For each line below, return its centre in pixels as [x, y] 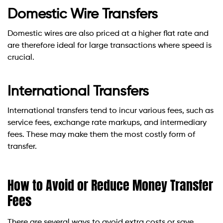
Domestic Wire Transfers [83, 14]
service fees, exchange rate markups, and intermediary [107, 123]
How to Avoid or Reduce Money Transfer [110, 185]
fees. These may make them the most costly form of [101, 135]
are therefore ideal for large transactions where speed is [110, 46]
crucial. [21, 57]
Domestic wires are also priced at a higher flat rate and [108, 34]
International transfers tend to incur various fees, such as [111, 111]
